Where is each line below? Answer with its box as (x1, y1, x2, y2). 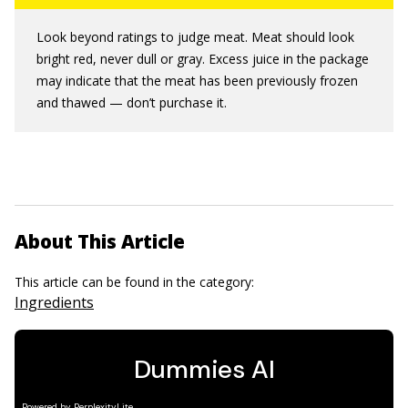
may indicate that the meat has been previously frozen (36, 71, 358, 89)
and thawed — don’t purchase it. (36, 93, 227, 111)
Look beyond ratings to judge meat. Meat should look (36, 27, 354, 46)
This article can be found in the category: (15, 272, 258, 291)
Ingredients (15, 291, 94, 312)
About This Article (15, 228, 185, 254)
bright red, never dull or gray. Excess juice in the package (36, 49, 369, 67)
